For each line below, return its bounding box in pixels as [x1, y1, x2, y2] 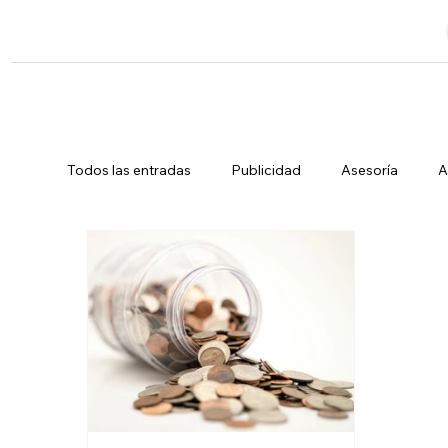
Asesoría [341, 160, 399, 179]
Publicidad [231, 160, 302, 179]
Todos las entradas [67, 160, 192, 179]
